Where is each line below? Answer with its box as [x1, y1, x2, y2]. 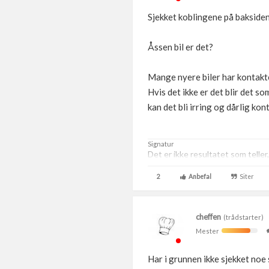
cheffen [196, 212, 221, 222]
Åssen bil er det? [148, 41, 213, 52]
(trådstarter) [221, 213, 264, 221]
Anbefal [186, 173, 211, 180]
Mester [196, 227, 222, 235]
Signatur [148, 140, 174, 148]
